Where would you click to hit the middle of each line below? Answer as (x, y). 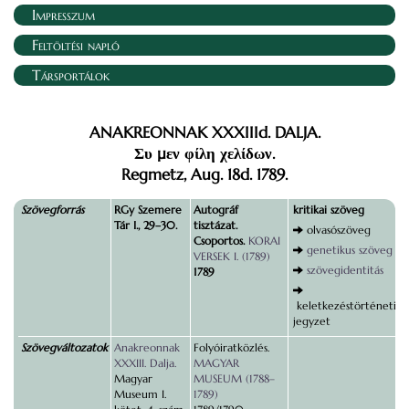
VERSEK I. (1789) (232, 256)
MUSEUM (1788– (234, 378)
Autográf (216, 210)
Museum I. (140, 394)
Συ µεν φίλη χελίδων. (204, 154)
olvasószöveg (339, 230)
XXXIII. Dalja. (145, 363)
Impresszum (63, 15)
